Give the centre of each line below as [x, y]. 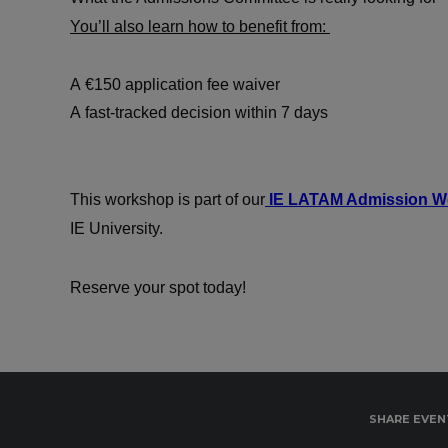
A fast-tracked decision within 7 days [201, 112]
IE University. [118, 228]
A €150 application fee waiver [177, 84]
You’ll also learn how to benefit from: [200, 26]
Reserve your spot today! [160, 287]
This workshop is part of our [167, 199]
